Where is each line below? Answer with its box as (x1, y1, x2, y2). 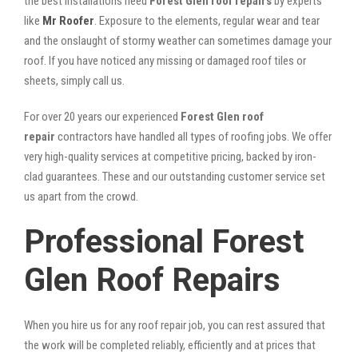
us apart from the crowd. (24, 189, 138, 204)
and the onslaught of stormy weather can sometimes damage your (24, 33, 332, 48)
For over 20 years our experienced (24, 109, 181, 124)
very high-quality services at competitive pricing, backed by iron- (24, 149, 316, 164)
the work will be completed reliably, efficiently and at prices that (24, 337, 316, 352)
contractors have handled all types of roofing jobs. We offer (55, 129, 332, 144)
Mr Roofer (42, 13, 94, 28)
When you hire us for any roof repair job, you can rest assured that (24, 317, 325, 332)
